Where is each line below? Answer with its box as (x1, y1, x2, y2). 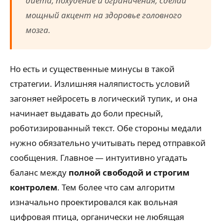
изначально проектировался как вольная (10, 196, 178, 208)
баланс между (10, 167, 69, 178)
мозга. (26, 24, 50, 36)
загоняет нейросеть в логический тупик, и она (10, 93, 197, 104)
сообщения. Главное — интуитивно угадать (10, 152, 187, 163)
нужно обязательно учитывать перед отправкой (10, 137, 206, 148)
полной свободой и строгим (69, 167, 189, 178)
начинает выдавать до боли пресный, (10, 108, 163, 119)
